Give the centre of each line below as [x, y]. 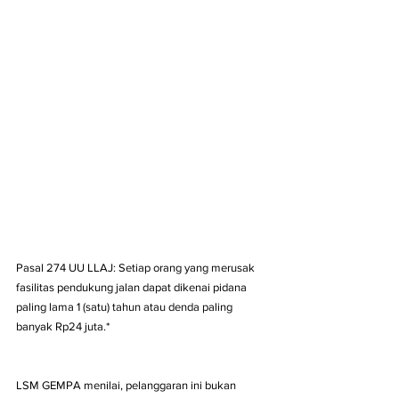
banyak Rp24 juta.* [63, 326]
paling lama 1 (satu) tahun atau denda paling [126, 307]
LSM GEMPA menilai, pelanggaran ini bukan [127, 385]
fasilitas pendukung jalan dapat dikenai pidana [133, 287]
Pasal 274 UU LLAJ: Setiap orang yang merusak [137, 268]
